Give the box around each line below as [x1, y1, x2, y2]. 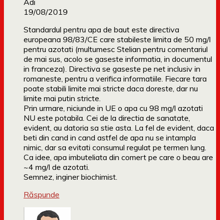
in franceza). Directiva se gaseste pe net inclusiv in [24, 64, 200, 74]
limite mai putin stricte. [24, 93, 101, 104]
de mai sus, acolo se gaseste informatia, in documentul [24, 54, 212, 64]
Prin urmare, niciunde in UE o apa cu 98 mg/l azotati [24, 103, 203, 113]
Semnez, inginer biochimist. [24, 172, 117, 182]
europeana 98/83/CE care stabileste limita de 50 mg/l [24, 34, 211, 45]
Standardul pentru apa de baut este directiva [24, 25, 179, 35]
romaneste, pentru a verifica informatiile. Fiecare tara [24, 74, 207, 84]
